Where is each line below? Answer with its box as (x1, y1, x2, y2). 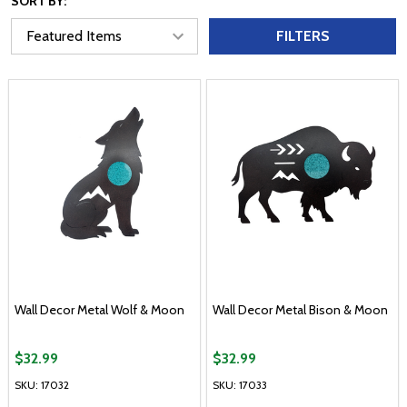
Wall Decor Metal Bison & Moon (213, 301, 388, 318)
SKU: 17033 (213, 378, 267, 392)
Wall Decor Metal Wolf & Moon (15, 301, 184, 318)
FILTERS (275, 26, 330, 45)
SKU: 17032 (15, 378, 69, 392)
